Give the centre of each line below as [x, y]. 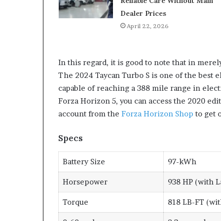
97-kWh [182, 162]
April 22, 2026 [147, 26]
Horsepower [85, 182]
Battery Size [84, 162]
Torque [75, 202]
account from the [90, 114]
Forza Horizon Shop [157, 114]
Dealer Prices [143, 14]
